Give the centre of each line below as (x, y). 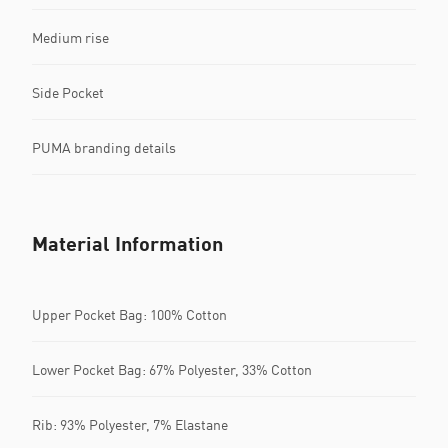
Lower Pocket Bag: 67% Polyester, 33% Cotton (172, 369)
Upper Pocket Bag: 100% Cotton (129, 314)
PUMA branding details (104, 147)
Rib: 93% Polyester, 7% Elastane (130, 424)
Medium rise (70, 37)
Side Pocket (68, 92)
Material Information (127, 243)
